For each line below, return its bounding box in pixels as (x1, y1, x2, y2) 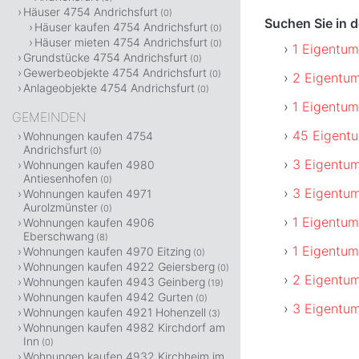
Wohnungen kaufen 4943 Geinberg (23, 275, 205, 288)
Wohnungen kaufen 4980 (23, 158, 155, 171)
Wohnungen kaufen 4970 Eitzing (23, 244, 191, 258)
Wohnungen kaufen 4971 (23, 187, 151, 200)
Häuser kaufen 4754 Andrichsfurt (34, 20, 208, 34)
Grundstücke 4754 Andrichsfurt (23, 50, 188, 64)
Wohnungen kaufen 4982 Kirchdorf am (23, 321, 225, 334)
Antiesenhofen (23, 171, 98, 185)
